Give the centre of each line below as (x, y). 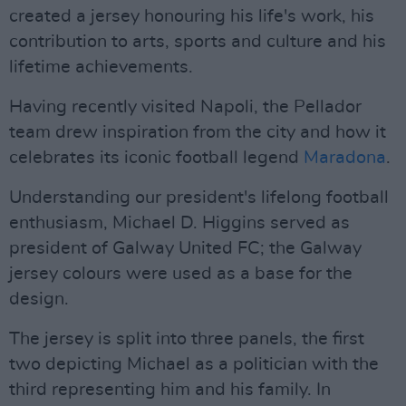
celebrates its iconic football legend (156, 158)
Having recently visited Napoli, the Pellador (185, 107)
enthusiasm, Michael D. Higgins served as (179, 223)
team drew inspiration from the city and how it (198, 132)
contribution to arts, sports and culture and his (198, 42)
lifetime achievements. (101, 67)
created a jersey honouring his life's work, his (192, 16)
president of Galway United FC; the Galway (185, 248)
